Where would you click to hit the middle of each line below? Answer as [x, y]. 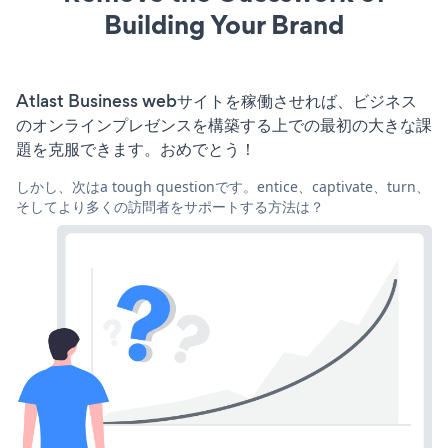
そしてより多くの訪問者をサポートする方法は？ [170, 206]
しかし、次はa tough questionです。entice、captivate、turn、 [223, 186]
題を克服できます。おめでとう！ [136, 148]
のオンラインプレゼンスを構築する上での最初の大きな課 [224, 124]
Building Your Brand [224, 24]
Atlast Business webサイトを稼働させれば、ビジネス [216, 100]
